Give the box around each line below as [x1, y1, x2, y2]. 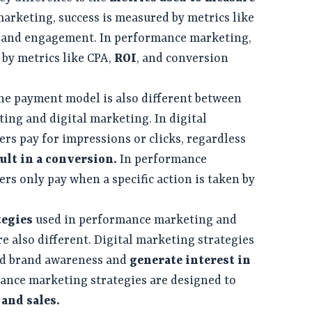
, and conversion [136, 52, 229, 66]
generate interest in [130, 253, 251, 268]
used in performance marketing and [33, 213, 237, 228]
